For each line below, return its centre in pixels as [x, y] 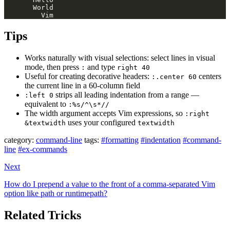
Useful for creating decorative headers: [88, 76]
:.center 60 [174, 76]
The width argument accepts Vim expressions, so [105, 113]
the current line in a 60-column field [82, 85]
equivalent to [46, 104]
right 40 [133, 67]
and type [101, 67]
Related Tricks [43, 215]
